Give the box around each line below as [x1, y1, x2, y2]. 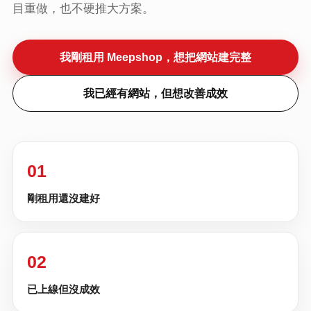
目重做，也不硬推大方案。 [12, 2, 154, 15]
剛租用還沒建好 [27, 193, 100, 204]
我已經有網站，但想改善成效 [83, 87, 228, 99]
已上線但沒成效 [27, 284, 100, 295]
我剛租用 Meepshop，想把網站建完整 [60, 51, 251, 63]
